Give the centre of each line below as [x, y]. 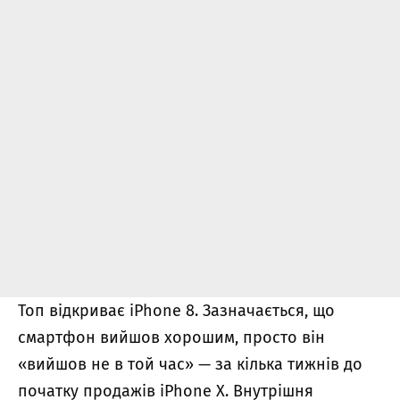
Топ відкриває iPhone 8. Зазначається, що [176, 311]
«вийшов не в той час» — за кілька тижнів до [190, 365]
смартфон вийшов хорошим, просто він [171, 338]
